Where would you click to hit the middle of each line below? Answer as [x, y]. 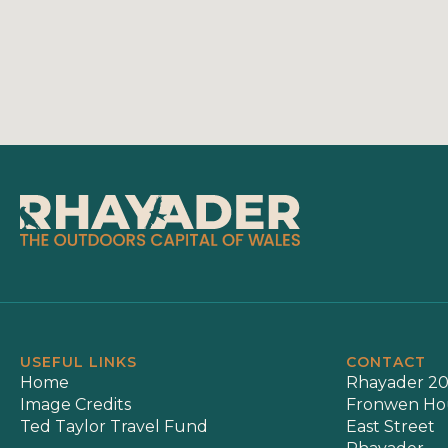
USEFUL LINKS [78, 361]
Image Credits [75, 404]
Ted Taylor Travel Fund [114, 426]
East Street [390, 426]
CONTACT [385, 361]
